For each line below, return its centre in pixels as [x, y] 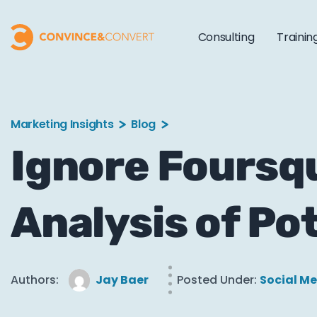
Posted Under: [217, 280]
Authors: [35, 280]
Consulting [226, 37]
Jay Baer [122, 280]
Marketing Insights [62, 124]
